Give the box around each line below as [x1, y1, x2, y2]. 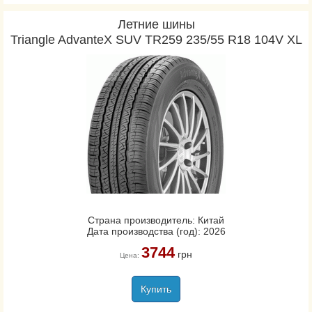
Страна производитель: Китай [88, 214, 224, 226]
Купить [141, 283, 171, 295]
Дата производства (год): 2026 [86, 226, 226, 237]
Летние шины [117, 17, 195, 31]
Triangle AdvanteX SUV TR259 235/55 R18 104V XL [10, 33, 302, 47]
